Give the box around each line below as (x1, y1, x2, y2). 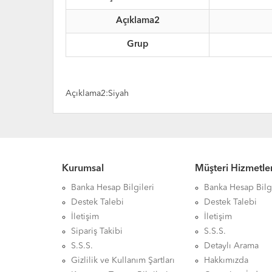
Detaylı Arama (204, 242, 259, 250)
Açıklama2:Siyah (66, 89, 129, 98)
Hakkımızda (204, 256, 249, 265)
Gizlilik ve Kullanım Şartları (71, 256, 175, 265)
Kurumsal (62, 164, 104, 174)
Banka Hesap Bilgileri (71, 183, 154, 192)
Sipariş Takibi (71, 227, 123, 236)
